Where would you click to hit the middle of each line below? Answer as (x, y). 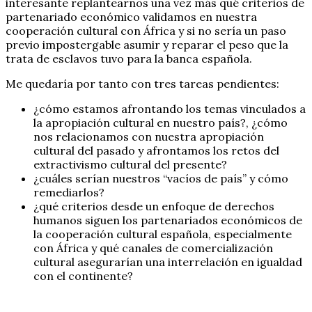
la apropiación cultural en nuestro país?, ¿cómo (161, 122)
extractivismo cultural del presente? (130, 164)
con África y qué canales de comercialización (153, 248)
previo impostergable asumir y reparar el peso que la (147, 44)
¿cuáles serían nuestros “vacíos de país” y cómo (161, 178)
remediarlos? (69, 192)
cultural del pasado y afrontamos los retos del (156, 150)
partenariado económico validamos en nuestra (131, 16)
